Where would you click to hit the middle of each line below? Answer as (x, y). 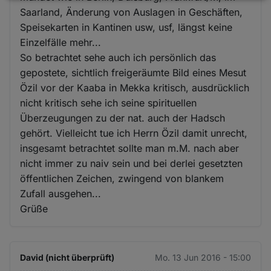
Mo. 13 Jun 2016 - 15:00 (203, 257)
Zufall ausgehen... (61, 193)
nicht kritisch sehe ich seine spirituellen (109, 103)
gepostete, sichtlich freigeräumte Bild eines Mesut (133, 72)
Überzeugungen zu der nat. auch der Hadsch (123, 118)
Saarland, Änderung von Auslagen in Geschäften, (132, 12)
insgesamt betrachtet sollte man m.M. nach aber (130, 148)
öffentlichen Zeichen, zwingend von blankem (122, 178)
